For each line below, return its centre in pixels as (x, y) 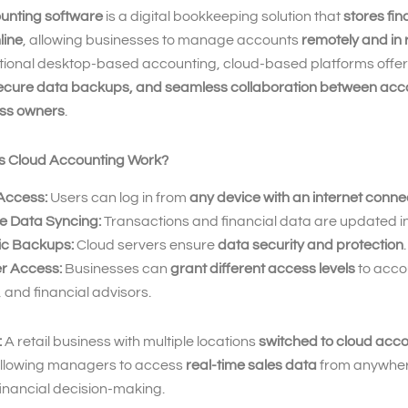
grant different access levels (263, 268)
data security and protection (311, 245)
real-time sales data (251, 365)
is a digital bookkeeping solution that (223, 17)
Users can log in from (118, 197)
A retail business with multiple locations (130, 341)
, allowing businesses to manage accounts (162, 41)
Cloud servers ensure (146, 245)
